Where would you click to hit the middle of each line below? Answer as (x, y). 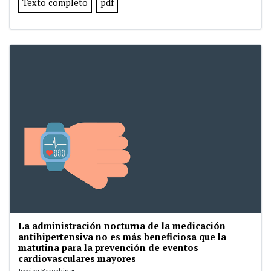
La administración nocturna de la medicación (122, 225)
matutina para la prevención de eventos (108, 247)
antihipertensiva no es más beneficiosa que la (122, 236)
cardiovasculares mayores (77, 258)
